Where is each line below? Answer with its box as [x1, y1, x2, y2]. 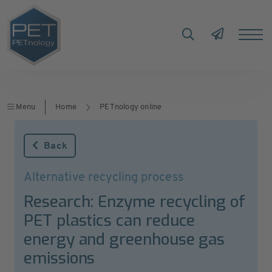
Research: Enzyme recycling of [24, 191, 245, 212]
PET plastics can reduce [24, 210, 195, 231]
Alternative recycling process [24, 172, 183, 184]
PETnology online [100, 103, 162, 111]
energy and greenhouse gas [24, 229, 225, 250]
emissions [24, 248, 95, 269]
